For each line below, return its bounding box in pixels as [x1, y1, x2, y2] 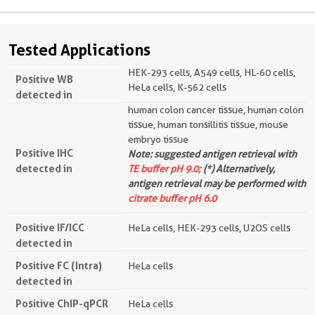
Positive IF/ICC [15, 220, 84, 234]
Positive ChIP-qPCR [15, 296, 108, 310]
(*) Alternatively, [201, 162, 275, 174]
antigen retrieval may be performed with [128, 177, 306, 189]
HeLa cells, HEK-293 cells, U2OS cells [128, 221, 290, 233]
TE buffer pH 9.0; [128, 162, 201, 174]
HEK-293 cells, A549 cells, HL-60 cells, [128, 66, 295, 78]
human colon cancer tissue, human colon [128, 103, 304, 115]
